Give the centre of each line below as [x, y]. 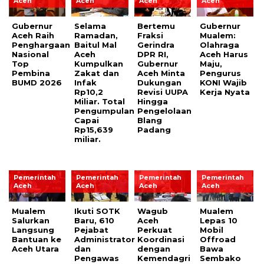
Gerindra [156, 44]
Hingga [152, 101]
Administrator [105, 239]
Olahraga [220, 44]
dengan [154, 248]
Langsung [33, 230]
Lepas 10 [219, 220]
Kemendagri [164, 258]
